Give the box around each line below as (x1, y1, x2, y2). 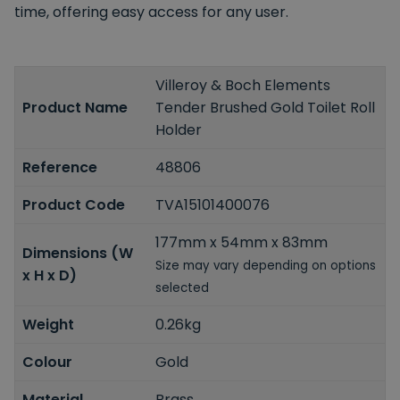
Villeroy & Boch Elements (155, 74, 331, 96)
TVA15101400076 (155, 194, 271, 215)
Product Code (22, 194, 125, 215)
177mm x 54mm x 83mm (155, 231, 329, 253)
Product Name (22, 96, 128, 118)
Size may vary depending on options (155, 256, 377, 274)
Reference (22, 156, 97, 178)
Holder (155, 119, 203, 140)
